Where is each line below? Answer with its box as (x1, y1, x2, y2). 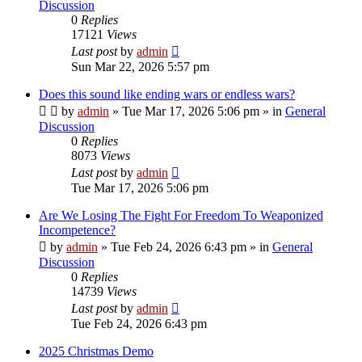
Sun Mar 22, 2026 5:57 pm (71, 59, 209, 74)
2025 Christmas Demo (39, 343, 154, 358)
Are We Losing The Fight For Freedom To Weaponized (39, 208, 323, 222)
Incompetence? (39, 222, 116, 237)
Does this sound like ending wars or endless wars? (39, 86, 295, 101)
